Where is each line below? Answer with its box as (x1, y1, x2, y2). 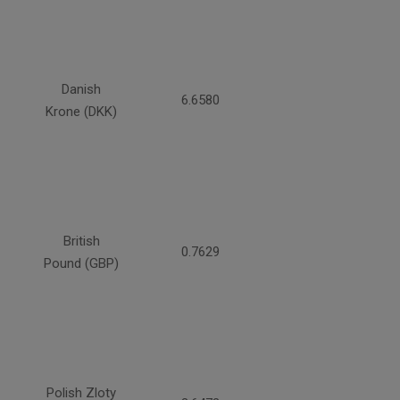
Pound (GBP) (44, 255, 119, 272)
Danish (62, 81, 101, 98)
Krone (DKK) (46, 104, 117, 121)
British (62, 233, 100, 250)
